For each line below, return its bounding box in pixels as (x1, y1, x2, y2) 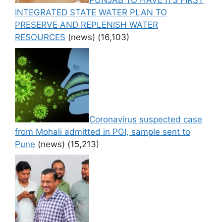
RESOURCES (15, 32, 65, 43)
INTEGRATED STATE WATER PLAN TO (15, 7, 167, 18)
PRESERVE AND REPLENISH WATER (15, 20, 158, 30)
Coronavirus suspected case (89, 114, 202, 124)
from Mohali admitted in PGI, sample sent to (15, 126, 190, 137)
